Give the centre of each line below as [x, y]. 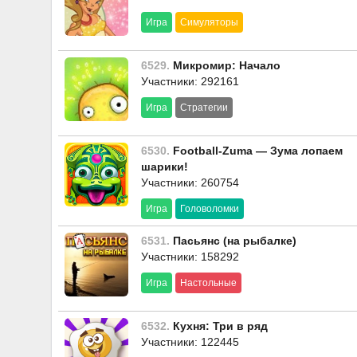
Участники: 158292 [190, 257]
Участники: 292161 [190, 81]
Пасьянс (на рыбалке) [233, 241]
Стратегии [204, 108]
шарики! [165, 167]
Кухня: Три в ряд [219, 326]
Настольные [208, 283]
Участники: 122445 [190, 342]
